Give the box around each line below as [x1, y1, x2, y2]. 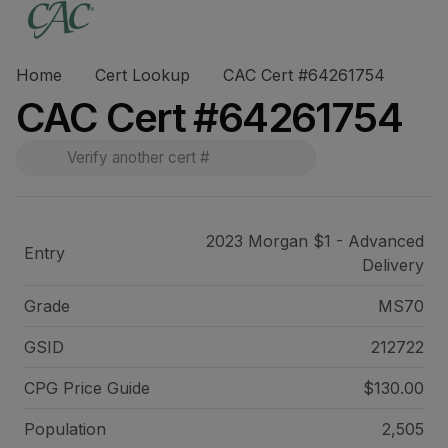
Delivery [361, 255, 424, 275]
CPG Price [24, 378, 107, 398]
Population [24, 419, 106, 439]
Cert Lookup [95, 65, 190, 85]
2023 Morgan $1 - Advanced [205, 231, 424, 251]
